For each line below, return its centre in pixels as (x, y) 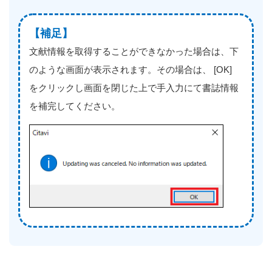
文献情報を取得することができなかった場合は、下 (134, 51)
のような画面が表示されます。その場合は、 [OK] (131, 69)
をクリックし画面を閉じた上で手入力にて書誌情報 (134, 87)
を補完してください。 (75, 106)
